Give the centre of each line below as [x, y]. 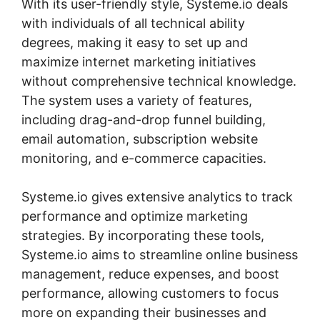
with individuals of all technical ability [133, 23]
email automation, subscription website [140, 139]
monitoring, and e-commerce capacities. [144, 158]
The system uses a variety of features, [137, 100]
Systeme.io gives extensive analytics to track [157, 196]
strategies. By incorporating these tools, [143, 235]
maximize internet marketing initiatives [139, 61]
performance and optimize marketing [135, 216]
